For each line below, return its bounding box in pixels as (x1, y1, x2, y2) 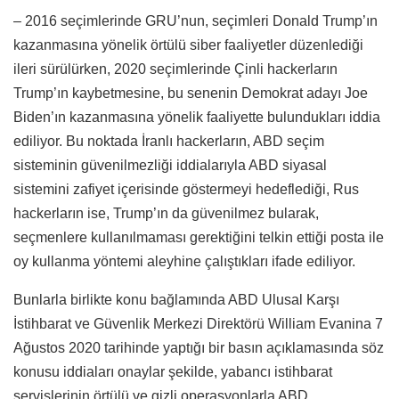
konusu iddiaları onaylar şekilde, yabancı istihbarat (13, 363, 332, 379)
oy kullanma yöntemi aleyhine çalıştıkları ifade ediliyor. (13, 253, 355, 269)
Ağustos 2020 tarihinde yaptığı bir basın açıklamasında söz (13, 339, 384, 355)
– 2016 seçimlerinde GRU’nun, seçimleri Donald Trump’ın (13, 12, 378, 28)
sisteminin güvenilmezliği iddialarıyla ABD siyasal (13, 157, 327, 173)
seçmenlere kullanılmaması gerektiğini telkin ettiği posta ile (13, 229, 384, 245)
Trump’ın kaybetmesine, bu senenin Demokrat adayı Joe (13, 85, 368, 101)
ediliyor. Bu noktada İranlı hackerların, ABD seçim (13, 133, 324, 149)
